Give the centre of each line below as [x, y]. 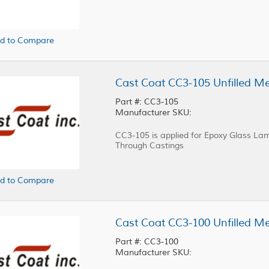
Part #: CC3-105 [147, 102]
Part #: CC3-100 [147, 242]
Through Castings [150, 146]
